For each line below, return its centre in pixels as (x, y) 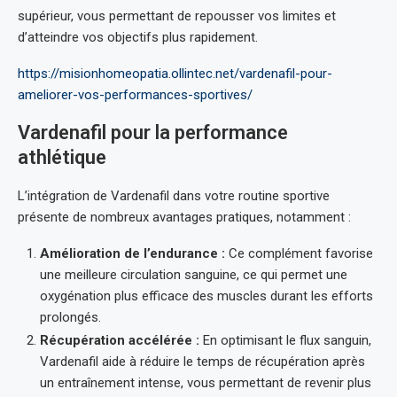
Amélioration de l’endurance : (132, 253)
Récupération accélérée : (120, 340)
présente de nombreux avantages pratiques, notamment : (184, 217)
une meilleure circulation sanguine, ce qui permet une (194, 275)
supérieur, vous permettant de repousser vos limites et (177, 16)
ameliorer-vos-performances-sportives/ (135, 95)
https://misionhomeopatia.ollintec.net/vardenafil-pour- (175, 74)
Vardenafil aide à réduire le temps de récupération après (202, 362)
